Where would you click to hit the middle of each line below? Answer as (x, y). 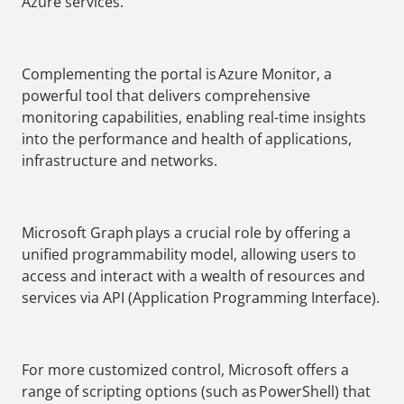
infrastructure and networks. (119, 161)
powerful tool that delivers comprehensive (166, 96)
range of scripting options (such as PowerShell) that (196, 392)
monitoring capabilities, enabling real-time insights (194, 118)
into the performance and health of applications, (187, 139)
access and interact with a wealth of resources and (193, 276)
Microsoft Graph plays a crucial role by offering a (186, 233)
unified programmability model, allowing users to (189, 255)
